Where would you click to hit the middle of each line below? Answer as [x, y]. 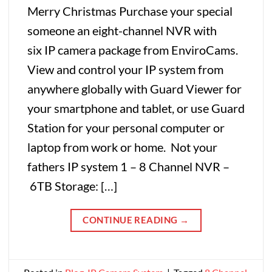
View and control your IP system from [125, 69]
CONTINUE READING [131, 220]
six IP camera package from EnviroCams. [134, 49]
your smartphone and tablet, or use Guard [136, 108]
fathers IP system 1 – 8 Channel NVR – [128, 166]
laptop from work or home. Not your [122, 147]
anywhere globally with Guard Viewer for [134, 88]
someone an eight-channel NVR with [122, 30]
